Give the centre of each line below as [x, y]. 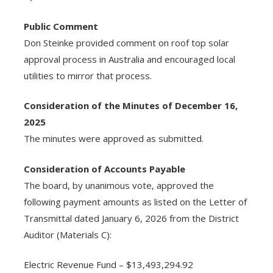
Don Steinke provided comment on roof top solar [126, 42]
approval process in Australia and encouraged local [129, 59]
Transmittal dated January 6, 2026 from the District [131, 218]
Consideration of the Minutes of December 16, [130, 106]
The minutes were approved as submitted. [113, 139]
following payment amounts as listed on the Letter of [135, 201]
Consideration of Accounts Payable [104, 168]
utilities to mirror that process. [87, 75]
